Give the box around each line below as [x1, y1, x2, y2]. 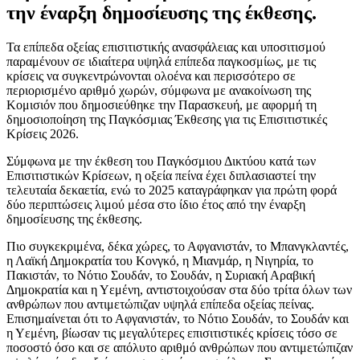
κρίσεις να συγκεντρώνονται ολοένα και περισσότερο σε [6, 68, 296, 83]
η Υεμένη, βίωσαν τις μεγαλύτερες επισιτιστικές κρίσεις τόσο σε [6, 325, 337, 340]
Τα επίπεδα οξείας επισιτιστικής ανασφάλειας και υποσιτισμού [6, 39, 325, 54]
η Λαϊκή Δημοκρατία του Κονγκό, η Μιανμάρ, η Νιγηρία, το [6, 253, 313, 268]
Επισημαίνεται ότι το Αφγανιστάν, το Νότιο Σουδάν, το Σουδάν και [6, 311, 349, 325]
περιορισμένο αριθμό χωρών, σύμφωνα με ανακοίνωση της [6, 83, 311, 97]
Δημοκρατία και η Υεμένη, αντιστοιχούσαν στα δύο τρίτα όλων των [6, 282, 352, 297]
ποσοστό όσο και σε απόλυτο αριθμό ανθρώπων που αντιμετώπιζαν [6, 340, 353, 354]
